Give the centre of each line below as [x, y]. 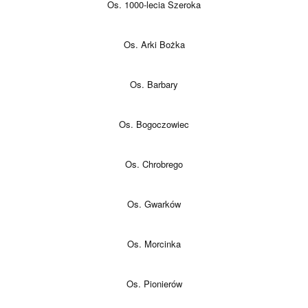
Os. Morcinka [154, 243]
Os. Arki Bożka [154, 44]
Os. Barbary [154, 84]
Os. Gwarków [154, 203]
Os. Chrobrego [154, 164]
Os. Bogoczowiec [154, 124]
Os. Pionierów [154, 283]
